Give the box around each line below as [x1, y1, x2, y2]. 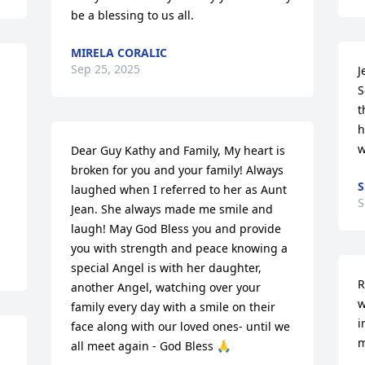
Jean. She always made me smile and [71, 201, 274, 217]
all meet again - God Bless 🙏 [71, 338, 231, 354]
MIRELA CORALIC [71, 45, 168, 60]
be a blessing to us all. [71, 7, 195, 23]
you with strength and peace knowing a [71, 240, 288, 256]
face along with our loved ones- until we [71, 319, 291, 334]
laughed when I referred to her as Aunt [71, 182, 288, 197]
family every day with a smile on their [71, 299, 276, 314]
